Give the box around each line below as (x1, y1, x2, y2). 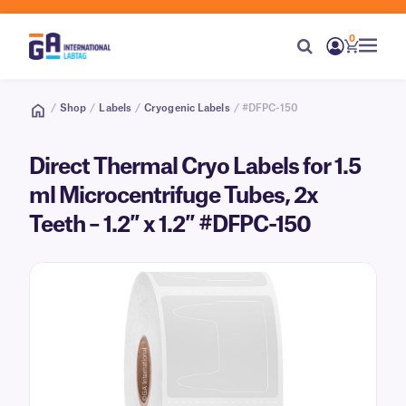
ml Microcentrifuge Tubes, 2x (29, 186, 318, 208)
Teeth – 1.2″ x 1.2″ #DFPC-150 (29, 215, 311, 237)
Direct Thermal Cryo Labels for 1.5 (29, 157, 361, 179)
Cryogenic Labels (144, 103, 230, 113)
